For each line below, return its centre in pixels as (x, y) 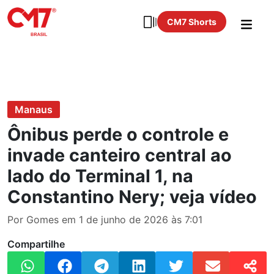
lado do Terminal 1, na (100, 176)
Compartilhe (36, 244)
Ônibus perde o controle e (118, 134)
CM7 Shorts (192, 21)
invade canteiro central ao (120, 155)
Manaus (34, 109)
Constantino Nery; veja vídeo (132, 196)
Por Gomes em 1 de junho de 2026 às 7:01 (105, 219)
